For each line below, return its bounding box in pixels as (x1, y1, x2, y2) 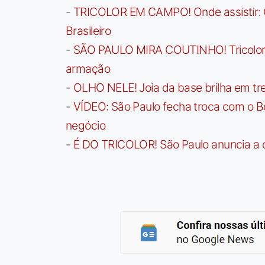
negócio (66, 118, 105, 133)
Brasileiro (66, 24, 111, 38)
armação (66, 62, 110, 76)
